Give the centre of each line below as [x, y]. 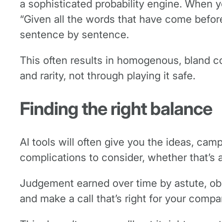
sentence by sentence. [74, 35]
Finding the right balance [118, 109]
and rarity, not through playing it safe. [109, 76]
